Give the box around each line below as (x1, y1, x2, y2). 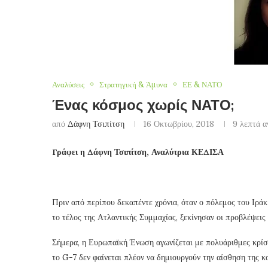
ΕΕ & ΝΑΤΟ (182, 79, 222, 90)
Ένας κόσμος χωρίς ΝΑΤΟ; (52, 95, 234, 115)
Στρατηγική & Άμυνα (99, 79, 167, 90)
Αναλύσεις (52, 79, 84, 90)
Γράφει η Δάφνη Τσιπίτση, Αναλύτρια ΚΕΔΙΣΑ (52, 146, 224, 157)
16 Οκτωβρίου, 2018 (143, 118, 214, 129)
